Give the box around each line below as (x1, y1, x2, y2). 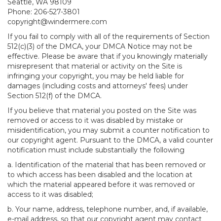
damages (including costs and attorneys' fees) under (7, 81, 188, 90)
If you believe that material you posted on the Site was (7, 106, 196, 115)
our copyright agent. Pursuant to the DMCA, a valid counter (7, 136, 213, 145)
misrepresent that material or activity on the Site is (7, 62, 182, 71)
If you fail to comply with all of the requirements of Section (7, 32, 210, 41)
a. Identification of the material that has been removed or (7, 160, 206, 169)
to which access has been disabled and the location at (7, 170, 192, 179)
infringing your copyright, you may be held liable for (7, 72, 184, 80)
